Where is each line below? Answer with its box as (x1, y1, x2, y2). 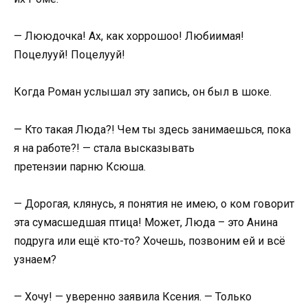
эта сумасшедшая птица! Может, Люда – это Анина (14, 215, 278, 229)
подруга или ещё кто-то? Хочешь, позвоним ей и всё (14, 234, 285, 247)
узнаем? (14, 252, 56, 266)
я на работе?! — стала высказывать (14, 141, 195, 155)
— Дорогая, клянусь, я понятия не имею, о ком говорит (14, 197, 294, 210)
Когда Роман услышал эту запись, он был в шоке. (14, 85, 272, 99)
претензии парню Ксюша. (14, 159, 146, 173)
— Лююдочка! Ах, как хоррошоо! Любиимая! (14, 30, 244, 43)
